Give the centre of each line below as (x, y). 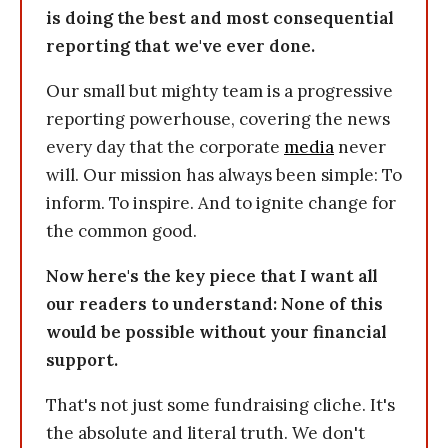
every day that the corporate (165, 147)
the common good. (121, 231)
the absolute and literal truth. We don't (205, 433)
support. (82, 360)
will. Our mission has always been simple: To (224, 175)
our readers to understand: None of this (214, 304)
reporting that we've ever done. (180, 46)
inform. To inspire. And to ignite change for (221, 203)
